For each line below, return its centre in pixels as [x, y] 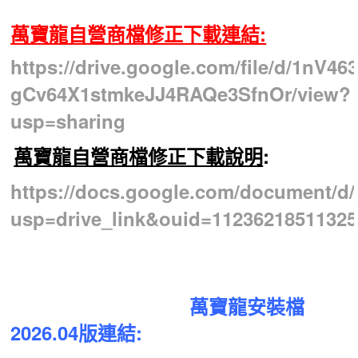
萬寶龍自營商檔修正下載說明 [139, 155]
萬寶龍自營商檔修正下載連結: [139, 33]
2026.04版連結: [77, 332]
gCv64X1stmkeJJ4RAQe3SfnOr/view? [181, 93]
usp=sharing [68, 120]
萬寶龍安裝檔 [158, 306]
